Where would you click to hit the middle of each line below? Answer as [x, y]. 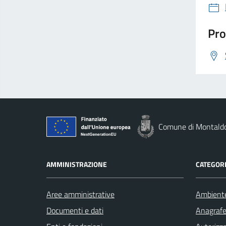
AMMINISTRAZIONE [77, 164]
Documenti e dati [75, 210]
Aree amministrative [80, 194]
